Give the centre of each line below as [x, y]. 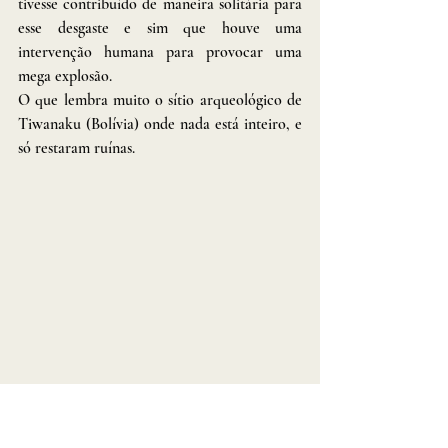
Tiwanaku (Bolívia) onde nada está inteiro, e [160, 124]
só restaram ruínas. [78, 148]
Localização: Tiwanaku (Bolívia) [118, 395]
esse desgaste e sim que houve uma [160, 28]
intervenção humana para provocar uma [160, 52]
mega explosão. [65, 76]
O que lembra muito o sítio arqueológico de [160, 100]
